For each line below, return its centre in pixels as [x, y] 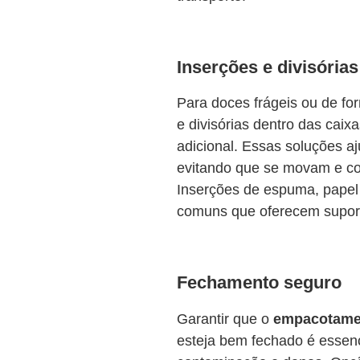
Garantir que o [225, 319]
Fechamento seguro [259, 283]
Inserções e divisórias [268, 67]
